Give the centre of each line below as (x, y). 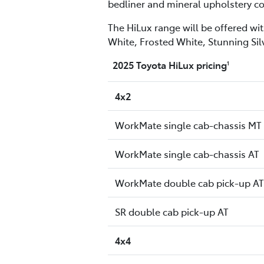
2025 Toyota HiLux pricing (167, 65)
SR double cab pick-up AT (172, 212)
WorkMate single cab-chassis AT (187, 154)
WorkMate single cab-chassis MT (188, 125)
